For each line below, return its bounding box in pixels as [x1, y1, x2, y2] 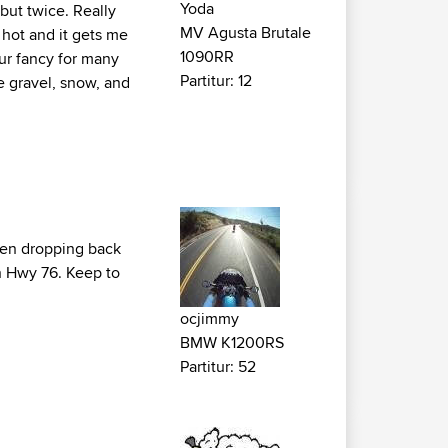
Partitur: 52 [180, 354, 256, 378]
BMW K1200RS [180, 330, 284, 354]
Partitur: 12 [180, 68, 252, 92]
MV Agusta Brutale [180, 20, 311, 44]
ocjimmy [180, 306, 239, 330]
